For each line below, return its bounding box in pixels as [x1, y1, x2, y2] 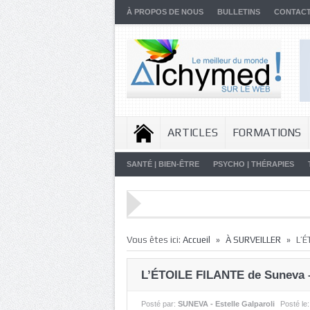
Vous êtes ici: [127, 235, 183, 245]
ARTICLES [167, 126, 218, 139]
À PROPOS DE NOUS [127, 8, 203, 16]
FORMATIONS [232, 126, 301, 139]
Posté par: [141, 300, 178, 308]
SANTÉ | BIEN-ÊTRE [127, 160, 199, 168]
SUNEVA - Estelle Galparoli [178, 300, 275, 308]
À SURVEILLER [226, 235, 281, 245]
